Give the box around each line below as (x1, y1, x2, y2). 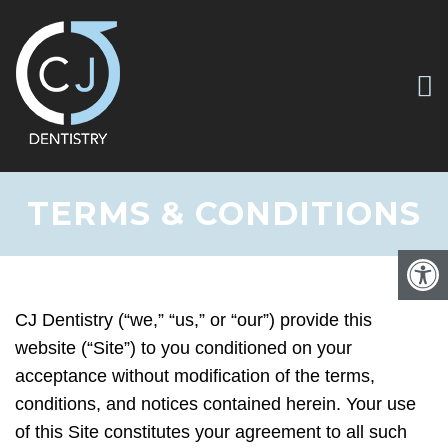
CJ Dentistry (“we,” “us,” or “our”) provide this (15, 310, 372, 330)
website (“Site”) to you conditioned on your (15, 338, 352, 358)
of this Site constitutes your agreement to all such (15, 422, 407, 442)
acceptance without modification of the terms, (15, 366, 375, 386)
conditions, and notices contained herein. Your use (15, 394, 416, 414)
